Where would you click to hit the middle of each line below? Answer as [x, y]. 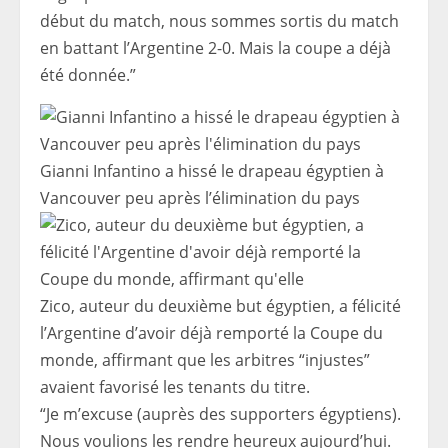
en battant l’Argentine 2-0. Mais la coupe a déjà [215, 48]
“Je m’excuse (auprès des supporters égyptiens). [220, 414]
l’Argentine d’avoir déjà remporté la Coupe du [211, 333]
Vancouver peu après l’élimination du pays [200, 198]
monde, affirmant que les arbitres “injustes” [205, 360]
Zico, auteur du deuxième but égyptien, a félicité [220, 306]
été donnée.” [88, 75]
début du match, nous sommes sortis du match [219, 21]
